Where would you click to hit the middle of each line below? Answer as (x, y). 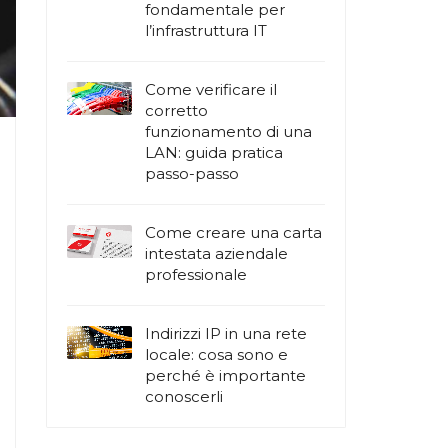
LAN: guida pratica (214, 152)
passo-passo (192, 173)
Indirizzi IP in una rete (226, 333)
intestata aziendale (216, 253)
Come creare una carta (233, 232)
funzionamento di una (228, 131)
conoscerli (184, 396)
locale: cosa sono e (216, 354)
